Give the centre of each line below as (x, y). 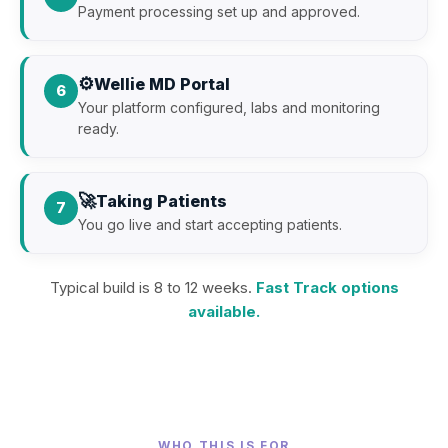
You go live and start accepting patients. (210, 224)
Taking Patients (161, 200)
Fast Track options (327, 287)
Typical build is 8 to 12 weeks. (152, 287)
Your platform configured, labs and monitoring (229, 107)
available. (224, 311)
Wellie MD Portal (162, 83)
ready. (98, 128)
